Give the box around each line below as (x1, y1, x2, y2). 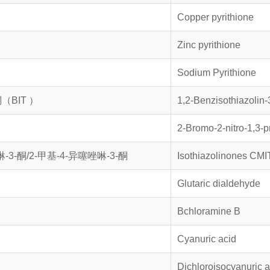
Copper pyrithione (177, 12, 256, 22)
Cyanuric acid (177, 234, 236, 244)
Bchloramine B (177, 206, 240, 216)
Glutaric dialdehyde (177, 178, 260, 189)
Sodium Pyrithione (177, 67, 256, 78)
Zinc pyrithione (177, 40, 240, 50)
